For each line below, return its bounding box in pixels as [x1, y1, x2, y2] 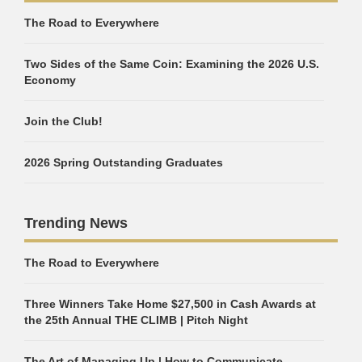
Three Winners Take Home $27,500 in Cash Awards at [24, 297, 316, 310]
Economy [24, 74, 76, 86]
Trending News [24, 215, 128, 231]
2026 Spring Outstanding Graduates [24, 156, 223, 169]
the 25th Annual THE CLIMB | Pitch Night [24, 314, 248, 326]
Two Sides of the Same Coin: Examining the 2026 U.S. [24, 57, 319, 70]
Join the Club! [24, 115, 103, 128]
